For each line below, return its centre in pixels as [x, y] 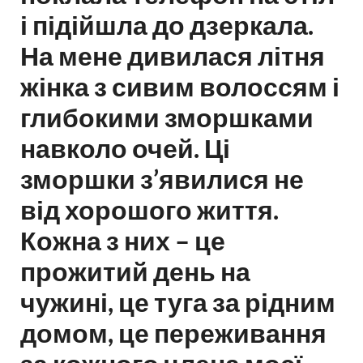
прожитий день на [135, 271]
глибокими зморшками [167, 117]
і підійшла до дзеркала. [167, 25]
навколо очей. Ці [125, 148]
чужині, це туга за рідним [178, 302]
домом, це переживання [173, 333]
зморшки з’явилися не [162, 179]
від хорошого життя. [149, 209]
